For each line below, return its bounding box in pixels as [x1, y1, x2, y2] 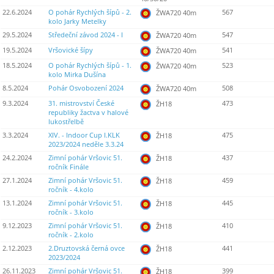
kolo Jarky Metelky [48, 17, 106, 26]
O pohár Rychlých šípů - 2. [48, 8, 131, 17]
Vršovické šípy [48, 46, 93, 55]
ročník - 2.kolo [48, 231, 94, 240]
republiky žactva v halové [48, 108, 128, 117]
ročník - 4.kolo [48, 185, 94, 194]
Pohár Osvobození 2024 [48, 84, 124, 93]
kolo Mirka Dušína [48, 70, 106, 80]
